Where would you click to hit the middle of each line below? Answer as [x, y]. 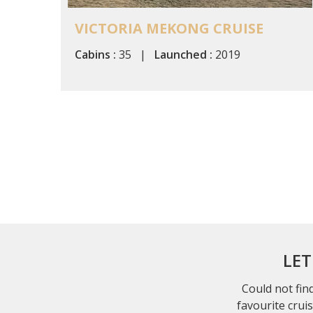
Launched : [183, 54]
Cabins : [95, 54]
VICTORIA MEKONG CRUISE [169, 28]
